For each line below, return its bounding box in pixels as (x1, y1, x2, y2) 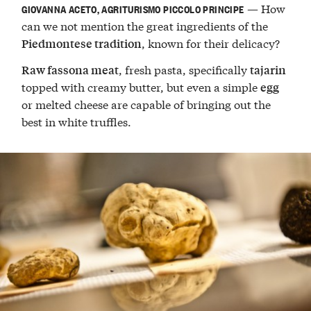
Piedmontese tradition (22, 35, 142, 52)
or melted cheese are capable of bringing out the (22, 95, 271, 112)
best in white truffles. (22, 112, 132, 129)
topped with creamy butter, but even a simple (22, 78, 261, 94)
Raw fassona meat (22, 61, 119, 78)
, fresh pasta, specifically (119, 60, 251, 77)
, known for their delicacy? (142, 35, 280, 51)
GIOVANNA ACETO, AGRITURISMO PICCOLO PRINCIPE (22, 1, 244, 17)
